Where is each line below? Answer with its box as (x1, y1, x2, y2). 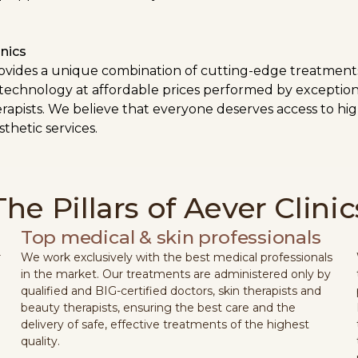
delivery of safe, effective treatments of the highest (20, 317, 309, 332)
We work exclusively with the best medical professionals (20, 250, 332, 265)
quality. (20, 334, 60, 349)
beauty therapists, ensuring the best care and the (20, 300, 296, 316)
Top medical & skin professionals (20, 226, 321, 249)
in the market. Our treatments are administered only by (20, 267, 331, 282)
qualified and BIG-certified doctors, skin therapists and (20, 284, 321, 299)
